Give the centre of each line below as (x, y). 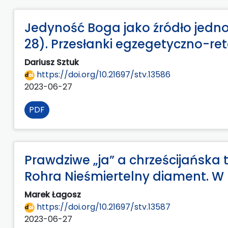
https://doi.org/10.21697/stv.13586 (103, 74)
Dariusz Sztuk (53, 62)
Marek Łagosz (54, 194)
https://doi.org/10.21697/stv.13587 (103, 207)
